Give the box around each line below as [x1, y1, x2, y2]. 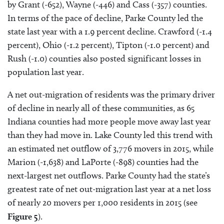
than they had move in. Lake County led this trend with [7, 129, 212, 140]
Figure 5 [7, 210, 38, 221]
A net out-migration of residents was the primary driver [7, 88, 215, 100]
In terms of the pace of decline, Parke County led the [7, 12, 203, 23]
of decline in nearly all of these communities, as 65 [7, 102, 194, 113]
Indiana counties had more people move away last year [7, 115, 211, 127]
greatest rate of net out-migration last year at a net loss [7, 183, 211, 194]
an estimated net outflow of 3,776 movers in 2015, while [7, 142, 213, 154]
